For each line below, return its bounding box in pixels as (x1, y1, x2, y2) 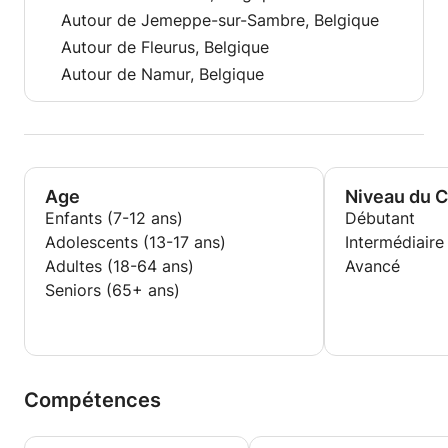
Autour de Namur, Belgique (61, 64, 264, 84)
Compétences (24, 388, 161, 412)
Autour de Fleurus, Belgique (61, 37, 269, 57)
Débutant (345, 208, 415, 228)
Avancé (345, 256, 400, 276)
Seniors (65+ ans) (45, 280, 180, 300)
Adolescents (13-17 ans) (45, 232, 226, 252)
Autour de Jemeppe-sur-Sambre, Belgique (61, 10, 379, 30)
